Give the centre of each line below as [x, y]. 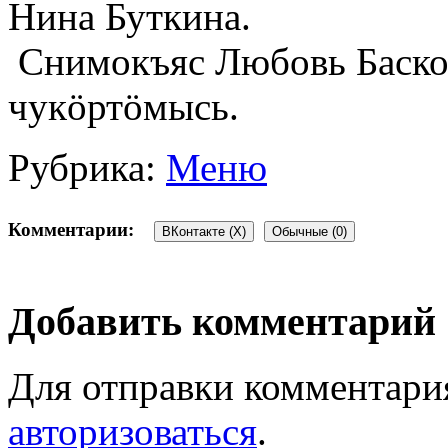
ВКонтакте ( [197, 231]
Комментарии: [71, 229]
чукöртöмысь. [123, 106]
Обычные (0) [309, 231]
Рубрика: [82, 167]
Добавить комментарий [222, 322]
